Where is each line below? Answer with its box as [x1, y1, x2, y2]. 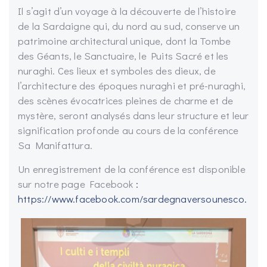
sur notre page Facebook [18, 177, 136, 191]
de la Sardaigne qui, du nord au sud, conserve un [18, 19, 240, 33]
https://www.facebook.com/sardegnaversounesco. [18, 192, 247, 206]
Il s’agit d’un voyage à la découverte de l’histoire [18, 4, 237, 18]
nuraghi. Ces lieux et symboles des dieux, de [18, 64, 216, 78]
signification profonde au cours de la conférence [18, 123, 239, 138]
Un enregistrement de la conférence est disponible [18, 162, 246, 176]
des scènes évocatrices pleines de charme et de [18, 94, 234, 108]
